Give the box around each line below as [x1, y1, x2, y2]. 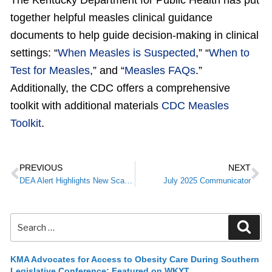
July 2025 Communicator [163, 177, 251, 185]
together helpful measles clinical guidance [10, 12, 212, 24]
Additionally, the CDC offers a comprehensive [10, 82, 230, 94]
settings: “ [10, 47, 58, 59]
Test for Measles [10, 64, 90, 76]
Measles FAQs [124, 64, 195, 76]
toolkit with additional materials [10, 100, 161, 112]
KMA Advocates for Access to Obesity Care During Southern [10, 254, 259, 264]
